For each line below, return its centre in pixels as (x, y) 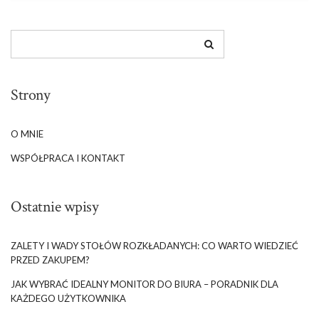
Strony (30, 95)
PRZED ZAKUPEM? (50, 260)
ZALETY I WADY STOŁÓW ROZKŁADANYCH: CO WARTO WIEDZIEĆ (155, 245)
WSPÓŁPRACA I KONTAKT (68, 158)
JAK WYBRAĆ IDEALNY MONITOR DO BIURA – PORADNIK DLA (145, 284)
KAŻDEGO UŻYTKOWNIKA (68, 298)
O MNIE (27, 134)
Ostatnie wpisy (54, 206)
